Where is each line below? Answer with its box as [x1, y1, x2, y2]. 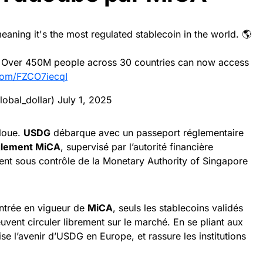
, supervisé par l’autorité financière [60, 140, 213, 153]
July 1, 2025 [58, 93, 112, 106]
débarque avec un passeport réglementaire [50, 126, 244, 139]
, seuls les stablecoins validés [113, 201, 243, 214]
